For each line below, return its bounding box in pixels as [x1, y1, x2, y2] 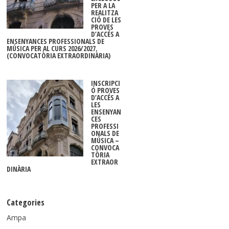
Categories [6, 197, 44, 208]
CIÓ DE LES [90, 15, 121, 25]
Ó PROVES [90, 85, 120, 95]
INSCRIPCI [90, 78, 120, 88]
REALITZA [90, 8, 118, 17]
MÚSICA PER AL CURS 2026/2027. [6, 43, 98, 53]
